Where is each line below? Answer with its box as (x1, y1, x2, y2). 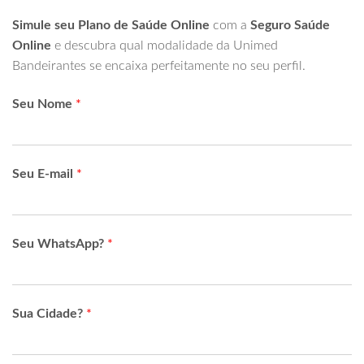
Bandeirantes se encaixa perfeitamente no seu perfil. (12, 59, 305, 73)
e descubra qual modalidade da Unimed (51, 39, 278, 53)
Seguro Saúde (250, 19, 330, 32)
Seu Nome (12, 97, 76, 111)
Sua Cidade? (12, 307, 86, 321)
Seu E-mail (12, 167, 76, 181)
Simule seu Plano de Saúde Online (12, 19, 210, 32)
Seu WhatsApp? (12, 237, 107, 251)
